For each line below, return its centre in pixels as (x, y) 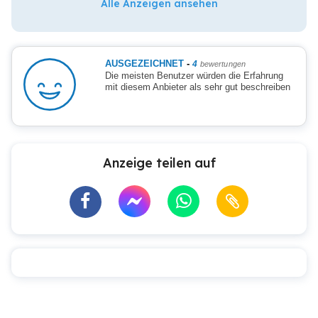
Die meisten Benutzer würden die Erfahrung (194, 76)
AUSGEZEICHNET (146, 64)
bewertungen (223, 64)
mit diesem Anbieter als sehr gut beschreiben (197, 87)
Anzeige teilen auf (159, 163)
